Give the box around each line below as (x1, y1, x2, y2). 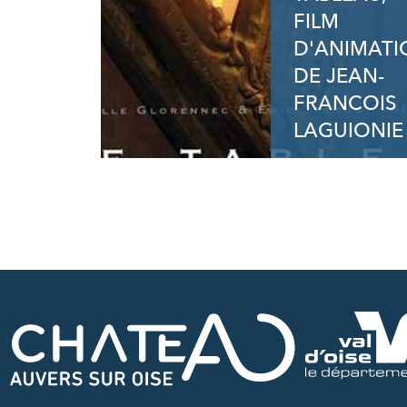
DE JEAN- (293, 63, 384, 90)
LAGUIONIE (293, 117, 403, 144)
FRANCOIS (293, 90, 397, 117)
